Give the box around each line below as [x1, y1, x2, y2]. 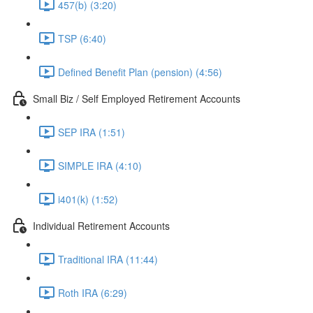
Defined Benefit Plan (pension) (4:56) [58, 64, 222, 79]
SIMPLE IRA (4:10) [58, 158, 142, 173]
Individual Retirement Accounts [33, 218, 170, 233]
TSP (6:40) [58, 31, 106, 45]
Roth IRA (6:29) [58, 285, 127, 300]
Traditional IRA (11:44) [58, 252, 158, 266]
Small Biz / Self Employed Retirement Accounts [33, 91, 240, 105]
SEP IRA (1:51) [58, 124, 125, 139]
